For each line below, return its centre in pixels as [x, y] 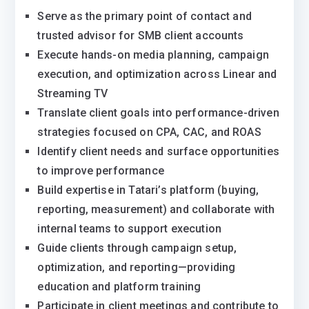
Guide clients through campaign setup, [137, 248]
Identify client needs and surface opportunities [158, 151]
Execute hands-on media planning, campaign [153, 55]
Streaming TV [73, 93]
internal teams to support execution [130, 229]
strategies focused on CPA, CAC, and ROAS [149, 132]
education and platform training [119, 287]
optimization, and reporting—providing [137, 267]
